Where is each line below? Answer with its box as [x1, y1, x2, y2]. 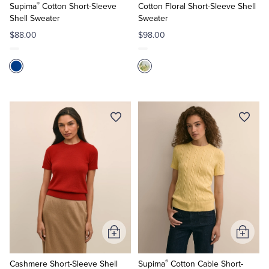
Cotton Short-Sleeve [40, 1, 116, 11]
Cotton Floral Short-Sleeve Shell [138, 1, 256, 11]
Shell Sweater [10, 13, 60, 23]
